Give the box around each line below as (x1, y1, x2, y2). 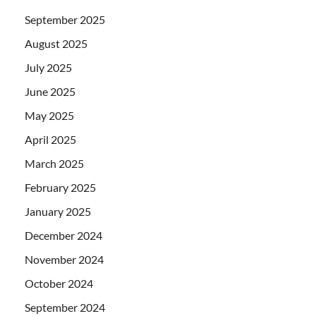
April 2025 (25, 133, 76, 146)
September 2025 (25, 13, 105, 26)
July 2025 (25, 61, 72, 74)
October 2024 (25, 276, 93, 290)
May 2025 (25, 109, 74, 122)
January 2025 (25, 205, 91, 218)
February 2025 (25, 181, 96, 194)
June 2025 (25, 85, 75, 98)
